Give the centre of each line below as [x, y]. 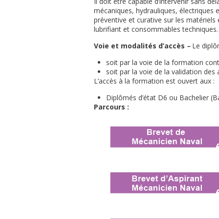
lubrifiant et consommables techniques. [156, 29]
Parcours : [111, 107]
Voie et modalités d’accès [139, 46]
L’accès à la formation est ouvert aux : [154, 81]
